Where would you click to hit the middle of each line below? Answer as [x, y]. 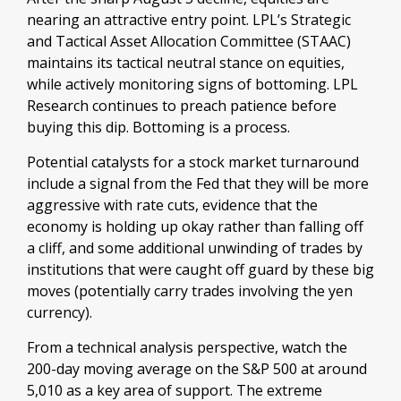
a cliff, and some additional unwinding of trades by [195, 248]
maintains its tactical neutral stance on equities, [186, 63]
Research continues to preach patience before [182, 106]
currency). [60, 312]
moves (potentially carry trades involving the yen [190, 291]
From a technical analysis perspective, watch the [187, 347]
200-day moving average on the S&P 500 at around [197, 369]
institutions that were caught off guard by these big [200, 269]
